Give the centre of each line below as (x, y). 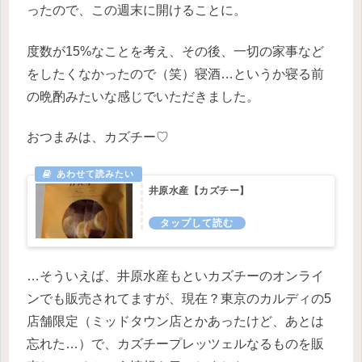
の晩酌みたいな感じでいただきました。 (143, 96)
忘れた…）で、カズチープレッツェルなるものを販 (175, 343)
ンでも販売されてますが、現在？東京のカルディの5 (179, 298)
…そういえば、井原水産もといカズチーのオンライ (175, 276)
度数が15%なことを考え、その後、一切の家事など (175, 51)
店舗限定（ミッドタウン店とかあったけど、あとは (175, 321)
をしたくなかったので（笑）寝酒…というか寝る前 (175, 74)
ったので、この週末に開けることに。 (137, 11)
